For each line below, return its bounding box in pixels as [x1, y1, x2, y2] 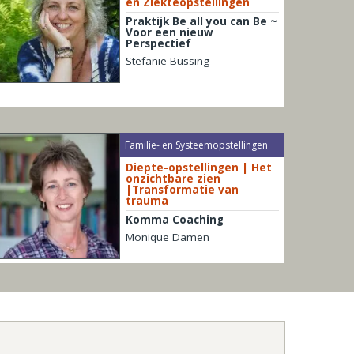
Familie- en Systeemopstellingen [125, 137, 269, 152]
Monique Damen [125, 230, 209, 245]
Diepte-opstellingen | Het [125, 160, 272, 175]
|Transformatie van [125, 183, 239, 198]
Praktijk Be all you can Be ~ [125, 13, 277, 28]
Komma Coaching [125, 213, 224, 228]
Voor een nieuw [125, 24, 213, 40]
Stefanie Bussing [125, 53, 209, 68]
